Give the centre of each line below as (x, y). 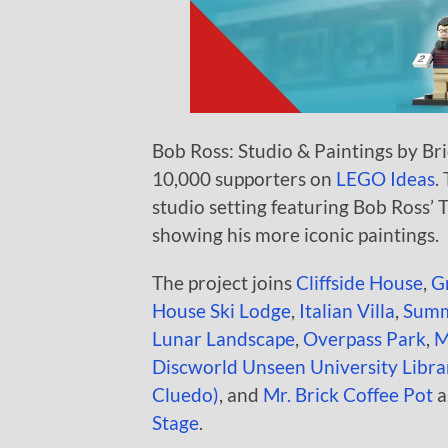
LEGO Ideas (385, 178)
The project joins (224, 282)
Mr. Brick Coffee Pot (348, 394)
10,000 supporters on (244, 178)
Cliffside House (359, 282)
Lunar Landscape (223, 338)
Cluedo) (185, 394)
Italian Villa (347, 310)
